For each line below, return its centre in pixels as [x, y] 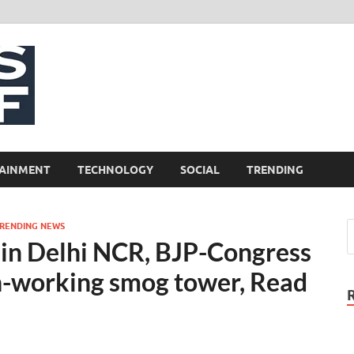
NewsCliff [114, 78]
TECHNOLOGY [115, 169]
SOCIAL [200, 169]
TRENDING [275, 169]
